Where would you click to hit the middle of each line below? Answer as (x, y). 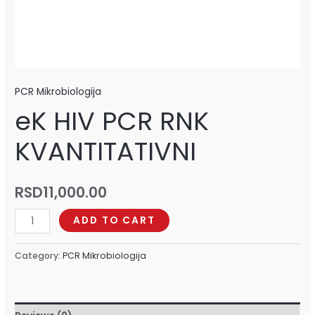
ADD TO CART (115, 221)
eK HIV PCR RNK (112, 121)
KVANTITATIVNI (106, 151)
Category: (39, 255)
